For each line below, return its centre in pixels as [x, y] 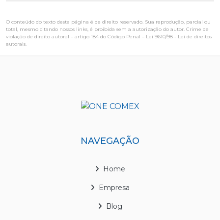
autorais [16, 44]
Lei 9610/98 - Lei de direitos [179, 36]
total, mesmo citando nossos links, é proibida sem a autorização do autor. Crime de [107, 29]
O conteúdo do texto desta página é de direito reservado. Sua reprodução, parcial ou [108, 22]
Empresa [114, 187]
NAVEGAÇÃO [110, 141]
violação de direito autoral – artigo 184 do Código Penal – [76, 36]
